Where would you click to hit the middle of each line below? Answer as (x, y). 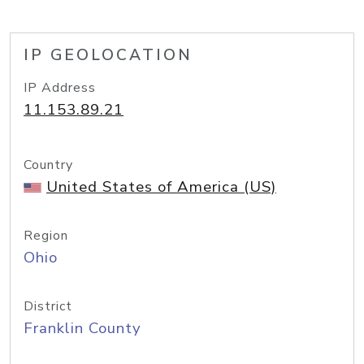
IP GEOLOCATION (108, 55)
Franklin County (82, 328)
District (48, 306)
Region (46, 236)
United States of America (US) (161, 187)
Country (48, 165)
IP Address (60, 88)
